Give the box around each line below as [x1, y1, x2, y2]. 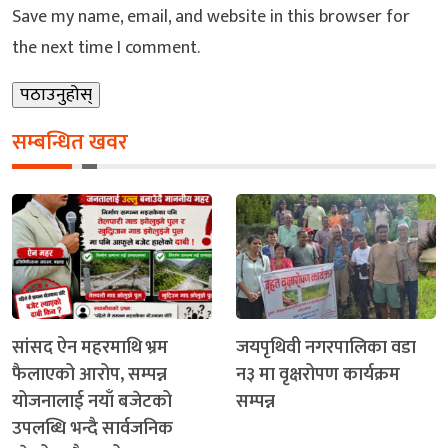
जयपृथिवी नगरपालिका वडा [236, 331, 416, 363]
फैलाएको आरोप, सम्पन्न [12, 358, 167, 390]
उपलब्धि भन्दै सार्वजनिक [12, 412, 173, 444]
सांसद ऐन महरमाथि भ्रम [12, 331, 168, 363]
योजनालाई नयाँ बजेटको [12, 385, 172, 417]
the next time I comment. [12, 32, 200, 63]
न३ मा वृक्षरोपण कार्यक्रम [236, 358, 400, 390]
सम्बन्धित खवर [12, 123, 128, 161]
